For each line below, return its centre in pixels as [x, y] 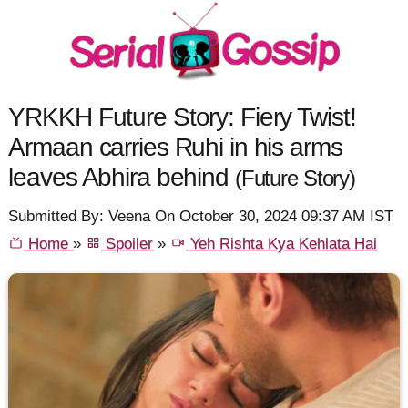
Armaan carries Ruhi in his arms [175, 146]
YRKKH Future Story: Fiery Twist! [182, 116]
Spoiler [127, 244]
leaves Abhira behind [122, 176]
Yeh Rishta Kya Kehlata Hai [282, 244]
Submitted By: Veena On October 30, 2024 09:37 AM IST [201, 217]
